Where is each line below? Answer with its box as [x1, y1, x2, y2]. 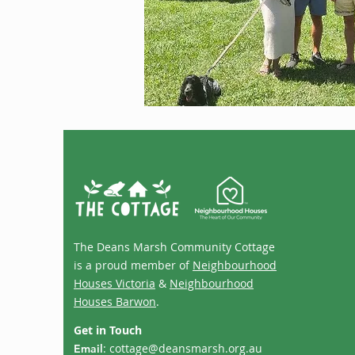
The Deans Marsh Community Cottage [74, 239, 275, 254]
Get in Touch [74, 323, 142, 338]
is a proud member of [74, 258, 193, 273]
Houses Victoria [74, 276, 155, 291]
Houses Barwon [74, 294, 156, 309]
